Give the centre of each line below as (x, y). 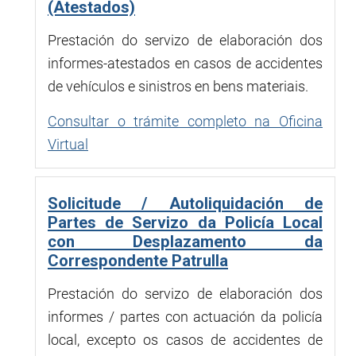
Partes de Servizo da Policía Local (185, 222)
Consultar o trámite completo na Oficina (185, 121)
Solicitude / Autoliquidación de (185, 203)
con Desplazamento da (185, 241)
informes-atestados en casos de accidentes (185, 63)
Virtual (68, 144)
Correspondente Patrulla (138, 260)
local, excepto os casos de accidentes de (185, 339)
